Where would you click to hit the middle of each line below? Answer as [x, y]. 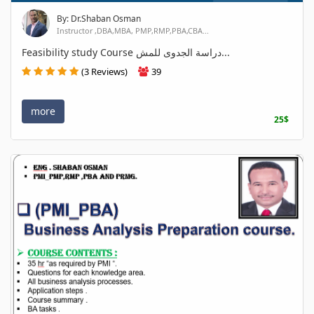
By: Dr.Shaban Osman [99, 19]
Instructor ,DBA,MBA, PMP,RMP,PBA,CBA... [133, 31]
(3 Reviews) [104, 72]
